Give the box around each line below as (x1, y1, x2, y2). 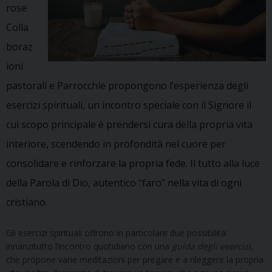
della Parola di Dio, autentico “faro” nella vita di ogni (6, 175, 242, 189)
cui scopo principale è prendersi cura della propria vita (6, 117, 253, 131)
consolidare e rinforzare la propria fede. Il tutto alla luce (6, 156, 260, 170)
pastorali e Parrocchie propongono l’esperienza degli (6, 78, 248, 92)
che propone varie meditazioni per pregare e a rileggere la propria (6, 253, 263, 265)
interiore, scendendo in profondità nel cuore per (6, 137, 226, 151)
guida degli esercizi (172, 240, 251, 252)
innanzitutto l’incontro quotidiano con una (6, 240, 172, 252)
